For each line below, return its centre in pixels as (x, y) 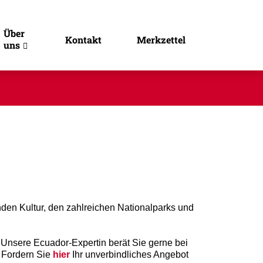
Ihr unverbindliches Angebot (129, 254)
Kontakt (83, 39)
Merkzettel (161, 39)
